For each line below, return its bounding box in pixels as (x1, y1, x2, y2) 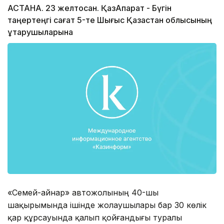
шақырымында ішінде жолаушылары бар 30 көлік (7, 199, 206, 210)
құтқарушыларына (7, 27, 73, 37)
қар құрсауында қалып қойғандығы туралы (7, 212, 182, 222)
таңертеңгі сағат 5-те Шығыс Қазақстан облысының (7, 15, 212, 25)
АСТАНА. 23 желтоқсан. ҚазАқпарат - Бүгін (7, 3, 171, 13)
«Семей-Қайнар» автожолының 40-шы (7, 187, 158, 197)
